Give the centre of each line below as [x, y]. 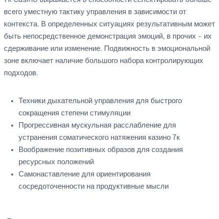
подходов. [21, 73]
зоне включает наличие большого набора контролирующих [104, 61]
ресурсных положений [56, 162]
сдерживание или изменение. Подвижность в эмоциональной [107, 49]
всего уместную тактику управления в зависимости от [95, 12]
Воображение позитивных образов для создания [101, 150]
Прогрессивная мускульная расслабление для [97, 126]
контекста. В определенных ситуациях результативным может [109, 24]
